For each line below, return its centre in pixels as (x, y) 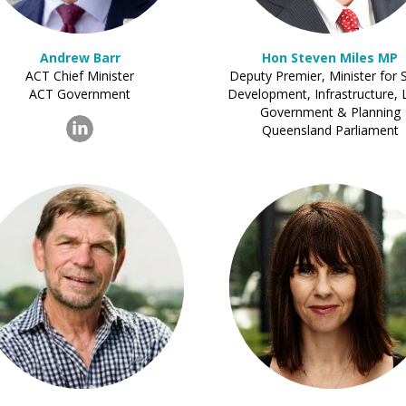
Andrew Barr (80, 58)
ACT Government (80, 94)
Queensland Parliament (330, 130)
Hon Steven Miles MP (330, 58)
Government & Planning (330, 112)
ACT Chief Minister (80, 76)
